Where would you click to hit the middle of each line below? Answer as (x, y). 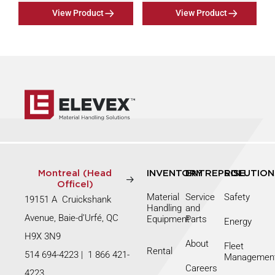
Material (163, 197)
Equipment (168, 219)
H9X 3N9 (43, 237)
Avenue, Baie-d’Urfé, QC (73, 218)
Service (200, 197)
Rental (160, 251)
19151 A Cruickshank (68, 200)
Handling (165, 208)
